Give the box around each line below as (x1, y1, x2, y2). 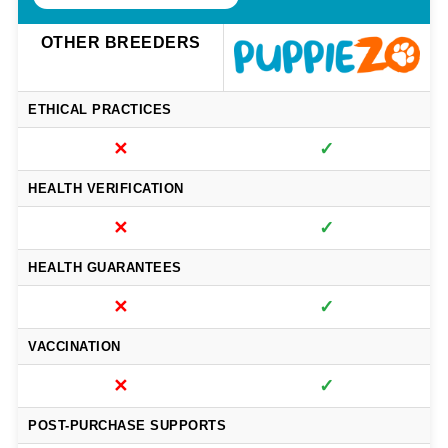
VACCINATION (28, 339, 121, 355)
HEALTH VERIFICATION (28, 181, 184, 197)
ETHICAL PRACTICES (28, 102, 172, 118)
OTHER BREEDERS (40, 34, 201, 52)
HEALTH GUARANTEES (28, 260, 182, 276)
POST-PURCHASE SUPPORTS (28, 418, 226, 434)
